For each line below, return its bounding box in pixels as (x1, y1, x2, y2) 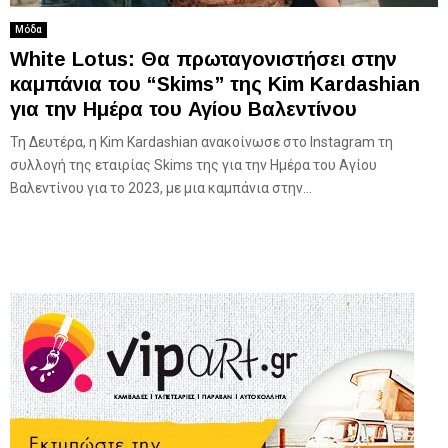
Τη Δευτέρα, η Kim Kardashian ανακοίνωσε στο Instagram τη (10, 134, 393, 151)
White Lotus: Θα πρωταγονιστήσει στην (10, 48, 397, 71)
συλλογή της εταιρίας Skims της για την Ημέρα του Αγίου (10, 157, 377, 174)
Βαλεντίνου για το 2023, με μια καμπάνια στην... (10, 180, 312, 197)
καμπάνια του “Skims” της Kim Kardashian (10, 73, 420, 96)
